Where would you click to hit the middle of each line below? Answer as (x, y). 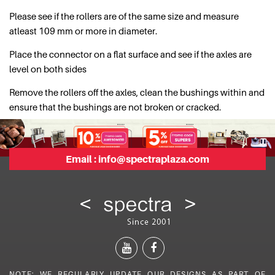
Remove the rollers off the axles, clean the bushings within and (137, 92)
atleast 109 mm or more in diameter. (83, 31)
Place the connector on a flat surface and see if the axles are (130, 54)
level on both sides (48, 69)
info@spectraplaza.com (154, 159)
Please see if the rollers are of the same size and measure (124, 16)
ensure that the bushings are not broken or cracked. (115, 107)
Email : (82, 159)
